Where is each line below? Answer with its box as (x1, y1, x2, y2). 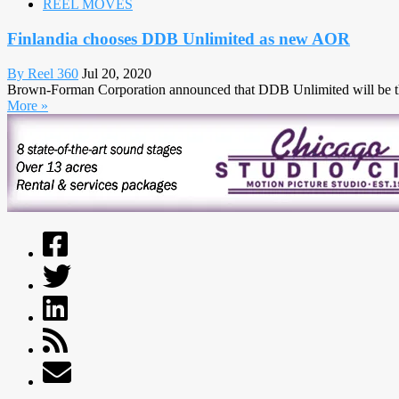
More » (7, 97, 48, 113)
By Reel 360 (7, 65, 78, 81)
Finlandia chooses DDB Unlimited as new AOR (7, 29, 350, 49)
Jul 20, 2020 (82, 65, 151, 81)
